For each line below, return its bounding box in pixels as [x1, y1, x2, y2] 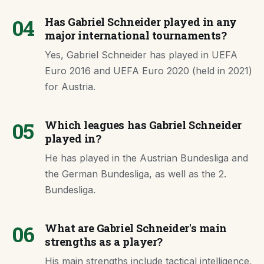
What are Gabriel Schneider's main [45, 221, 227, 235]
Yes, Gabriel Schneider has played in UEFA [45, 49, 237, 61]
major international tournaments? [45, 28, 227, 42]
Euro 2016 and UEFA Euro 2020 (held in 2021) [45, 65, 252, 77]
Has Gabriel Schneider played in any [45, 15, 237, 29]
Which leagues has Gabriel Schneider [45, 118, 242, 132]
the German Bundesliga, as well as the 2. [45, 168, 226, 180]
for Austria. [45, 81, 95, 93]
